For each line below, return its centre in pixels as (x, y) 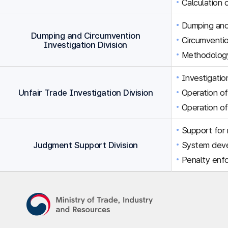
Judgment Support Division (85, 145)
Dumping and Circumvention (85, 36)
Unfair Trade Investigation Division (85, 93)
